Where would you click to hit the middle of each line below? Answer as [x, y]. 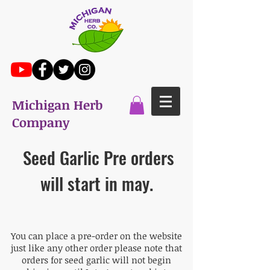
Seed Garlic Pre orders [96, 157]
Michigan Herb [57, 105]
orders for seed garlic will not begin [96, 260]
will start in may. [96, 183]
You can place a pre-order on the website [96, 236]
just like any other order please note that [96, 248]
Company [41, 122]
